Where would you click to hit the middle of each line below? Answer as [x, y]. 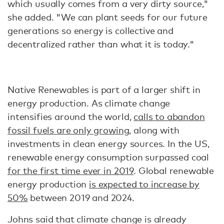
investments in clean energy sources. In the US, [108, 144]
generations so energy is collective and [90, 31]
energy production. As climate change [89, 103]
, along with [154, 130]
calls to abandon [169, 117]
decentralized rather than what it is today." [101, 44]
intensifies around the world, [71, 117]
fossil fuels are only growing [68, 130]
